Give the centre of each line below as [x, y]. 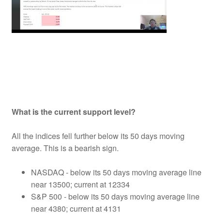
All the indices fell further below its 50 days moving [98, 136]
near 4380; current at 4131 [76, 208]
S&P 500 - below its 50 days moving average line [115, 196]
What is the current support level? [74, 111]
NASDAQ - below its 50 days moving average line [116, 172]
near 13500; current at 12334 [80, 184]
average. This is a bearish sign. [66, 148]
